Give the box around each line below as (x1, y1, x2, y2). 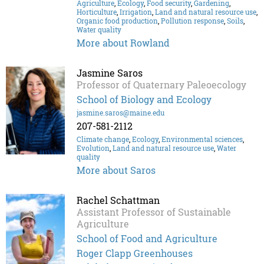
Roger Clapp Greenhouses (77, 247, 193, 260)
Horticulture (77, 7, 117, 17)
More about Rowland (77, 37, 170, 49)
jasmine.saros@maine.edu (77, 108, 164, 118)
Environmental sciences (161, 134, 243, 144)
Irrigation (120, 7, 152, 17)
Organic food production (77, 16, 158, 26)
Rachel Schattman (77, 194, 160, 207)
